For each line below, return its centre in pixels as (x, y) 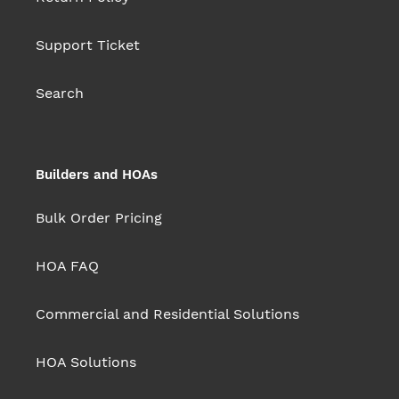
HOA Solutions (86, 362)
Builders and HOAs (97, 175)
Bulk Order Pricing (99, 217)
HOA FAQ (67, 265)
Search (60, 94)
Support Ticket (88, 45)
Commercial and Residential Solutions (167, 313)
